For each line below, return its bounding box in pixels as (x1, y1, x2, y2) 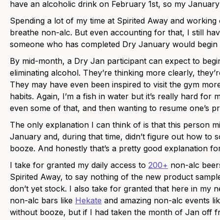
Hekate (75, 195, 102, 205)
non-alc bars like (10, 195, 75, 205)
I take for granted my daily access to (10, 160, 148, 170)
